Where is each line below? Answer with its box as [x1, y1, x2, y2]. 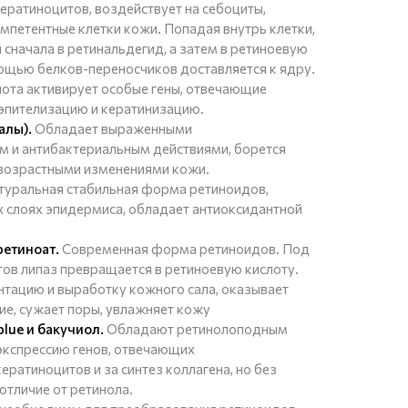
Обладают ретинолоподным [104, 321, 288, 337]
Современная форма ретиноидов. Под [59, 240, 310, 257]
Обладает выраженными [32, 120, 192, 137]
